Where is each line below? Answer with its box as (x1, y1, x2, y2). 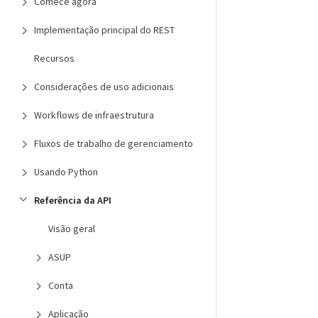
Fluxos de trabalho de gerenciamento (34, 137, 193, 150)
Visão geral (48, 222, 95, 235)
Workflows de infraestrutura (34, 109, 154, 121)
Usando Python (34, 165, 98, 178)
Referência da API (34, 194, 111, 207)
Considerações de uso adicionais (34, 80, 174, 93)
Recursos (34, 52, 75, 65)
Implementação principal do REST (34, 23, 175, 36)
